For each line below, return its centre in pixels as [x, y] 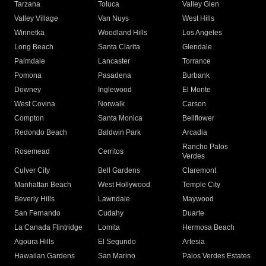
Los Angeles [202, 33]
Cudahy [111, 213]
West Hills [198, 19]
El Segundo [117, 242]
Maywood [198, 199]
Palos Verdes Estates [216, 256]
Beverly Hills [34, 199]
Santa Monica [121, 118]
